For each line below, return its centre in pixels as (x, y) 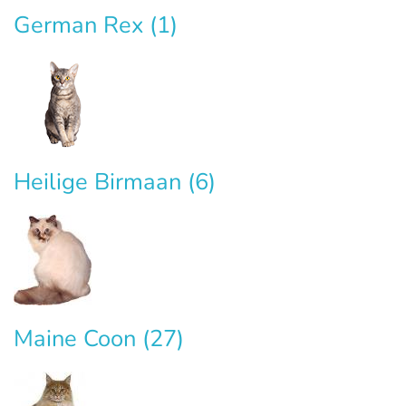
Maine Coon (78, 339)
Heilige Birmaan (101, 182)
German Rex (82, 25)
